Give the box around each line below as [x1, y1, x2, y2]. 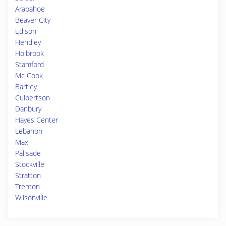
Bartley [15, 82, 37, 91]
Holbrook [15, 48, 44, 58]
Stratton [15, 171, 41, 180]
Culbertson [15, 93, 50, 102]
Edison [15, 26, 36, 36]
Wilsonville [15, 193, 47, 202]
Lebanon [15, 126, 42, 136]
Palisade [15, 148, 41, 158]
